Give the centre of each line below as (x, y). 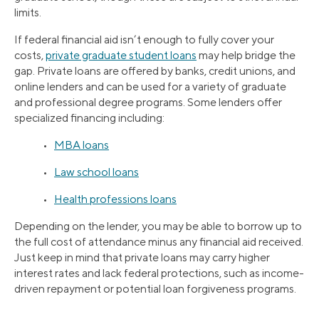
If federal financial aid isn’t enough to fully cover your (144, 40)
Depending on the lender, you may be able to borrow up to (158, 226)
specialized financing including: (89, 118)
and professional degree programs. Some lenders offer (148, 103)
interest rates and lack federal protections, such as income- (159, 273)
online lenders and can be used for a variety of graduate (150, 87)
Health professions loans (115, 199)
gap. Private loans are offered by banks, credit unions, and (155, 71)
